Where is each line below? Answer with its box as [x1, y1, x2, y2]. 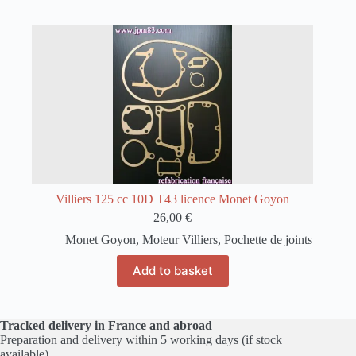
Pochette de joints [223, 232, 312, 246]
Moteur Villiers [141, 232, 218, 246]
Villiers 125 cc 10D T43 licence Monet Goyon [56, 192, 290, 206]
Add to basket [132, 263, 213, 279]
